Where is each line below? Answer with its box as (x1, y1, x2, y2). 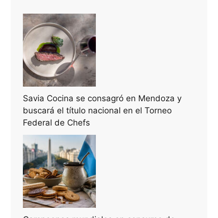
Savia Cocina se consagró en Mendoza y (23, 93, 182, 103)
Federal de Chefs (23, 117, 91, 127)
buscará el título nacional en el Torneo (23, 105, 172, 115)
